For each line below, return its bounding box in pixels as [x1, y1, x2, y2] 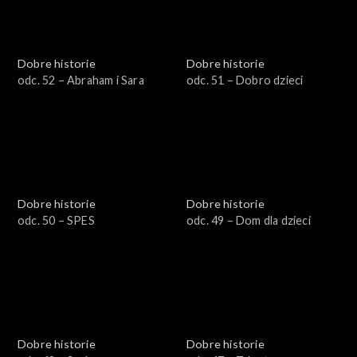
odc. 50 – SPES [18, 213, 95, 227]
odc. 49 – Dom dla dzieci [186, 213, 311, 227]
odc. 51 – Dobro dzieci [186, 73, 304, 87]
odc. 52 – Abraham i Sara [18, 73, 144, 87]
